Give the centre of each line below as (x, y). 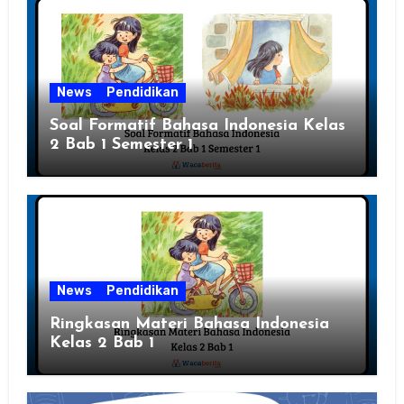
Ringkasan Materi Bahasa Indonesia (189, 324)
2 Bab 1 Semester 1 (121, 145)
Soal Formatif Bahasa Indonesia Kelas (197, 126)
